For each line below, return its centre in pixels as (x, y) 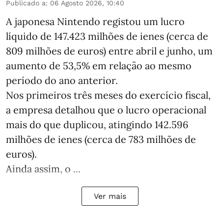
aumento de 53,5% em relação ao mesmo (99, 66)
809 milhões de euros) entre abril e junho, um (109, 51)
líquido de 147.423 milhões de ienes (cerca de (107, 36)
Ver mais (110, 196)
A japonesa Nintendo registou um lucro (95, 22)
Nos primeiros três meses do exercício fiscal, (108, 95)
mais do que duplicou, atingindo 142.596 (97, 125)
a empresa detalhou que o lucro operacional (106, 110)
